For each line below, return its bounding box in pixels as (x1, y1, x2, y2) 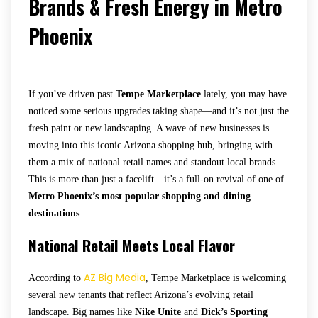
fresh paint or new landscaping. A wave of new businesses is (28, 122, 269, 133)
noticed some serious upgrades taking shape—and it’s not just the (28, 105, 289, 116)
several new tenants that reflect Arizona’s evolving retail (28, 289, 253, 300)
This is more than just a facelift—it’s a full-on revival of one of (28, 173, 284, 185)
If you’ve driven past (28, 88, 116, 99)
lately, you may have (201, 88, 287, 99)
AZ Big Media (84, 270, 146, 285)
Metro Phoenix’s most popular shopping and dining (28, 190, 251, 202)
